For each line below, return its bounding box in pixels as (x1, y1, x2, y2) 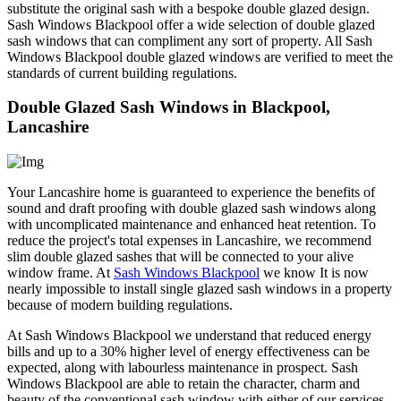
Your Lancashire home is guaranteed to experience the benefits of (7, 184, 375, 200)
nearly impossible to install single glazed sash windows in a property (7, 281, 392, 297)
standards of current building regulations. (7, 64, 237, 81)
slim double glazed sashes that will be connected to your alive (7, 249, 354, 265)
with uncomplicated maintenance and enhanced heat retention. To (7, 217, 376, 233)
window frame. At (7, 265, 114, 281)
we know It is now (260, 265, 369, 281)
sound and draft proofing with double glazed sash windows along (7, 200, 376, 217)
